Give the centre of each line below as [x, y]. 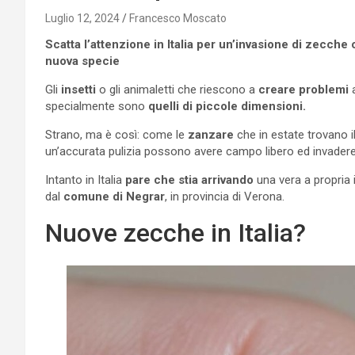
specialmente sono [95, 106]
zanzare [211, 134]
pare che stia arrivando [188, 179]
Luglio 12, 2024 [82, 18]
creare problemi [302, 89]
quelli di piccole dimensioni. [227, 106]
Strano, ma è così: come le [116, 134]
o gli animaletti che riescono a [176, 89]
